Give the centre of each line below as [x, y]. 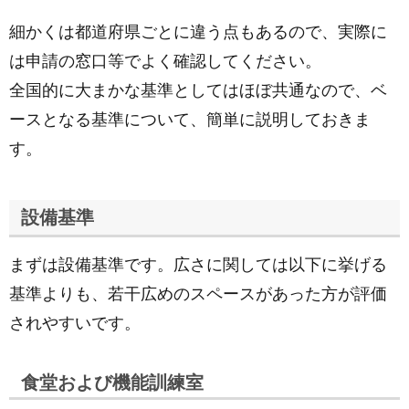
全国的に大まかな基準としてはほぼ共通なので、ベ [198, 90]
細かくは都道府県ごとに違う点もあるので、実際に [198, 32]
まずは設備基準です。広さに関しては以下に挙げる [198, 265]
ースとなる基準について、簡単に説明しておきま [190, 120]
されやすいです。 [75, 323]
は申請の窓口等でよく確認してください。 [165, 61]
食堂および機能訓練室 [112, 383]
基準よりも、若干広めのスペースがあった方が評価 [198, 294]
